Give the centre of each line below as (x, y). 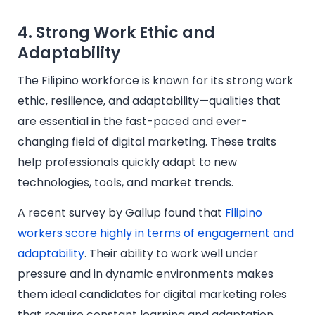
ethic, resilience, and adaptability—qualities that (149, 101)
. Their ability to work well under (171, 254)
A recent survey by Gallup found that (121, 213)
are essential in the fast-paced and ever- (133, 121)
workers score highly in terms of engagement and (156, 233)
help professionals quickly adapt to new (127, 162)
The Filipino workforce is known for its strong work (155, 80)
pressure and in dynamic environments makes (146, 274)
